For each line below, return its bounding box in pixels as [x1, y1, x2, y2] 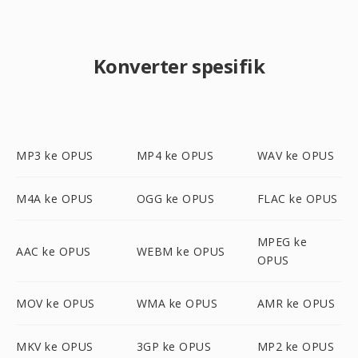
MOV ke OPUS [16, 296, 95, 311]
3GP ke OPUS [136, 339, 212, 354]
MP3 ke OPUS [16, 148, 93, 163]
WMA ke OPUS [136, 296, 218, 311]
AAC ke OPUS [16, 243, 91, 259]
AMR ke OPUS [257, 296, 336, 311]
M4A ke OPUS [16, 191, 93, 206]
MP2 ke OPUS [257, 339, 335, 354]
